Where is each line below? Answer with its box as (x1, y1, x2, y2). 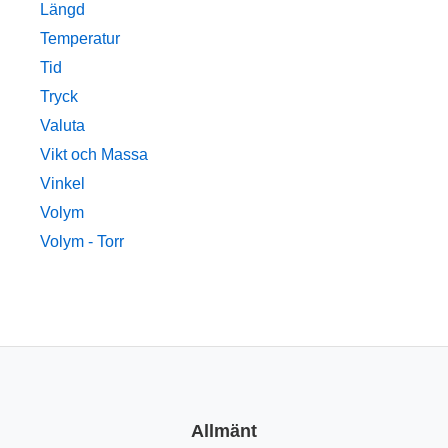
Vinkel (40, 175, 85, 193)
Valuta (40, 117, 85, 135)
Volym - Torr (40, 233, 124, 251)
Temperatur (40, 30, 120, 48)
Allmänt (191, 420, 257, 441)
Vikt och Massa (40, 146, 148, 164)
